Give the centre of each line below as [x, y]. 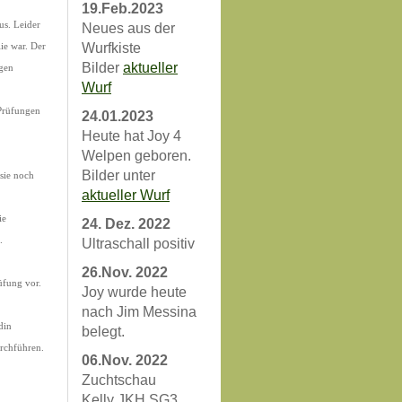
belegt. [103, 332]
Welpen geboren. [136, 156]
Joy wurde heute [134, 292]
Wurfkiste [111, 48]
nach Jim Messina [139, 312]
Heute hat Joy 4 [131, 136]
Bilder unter [118, 175]
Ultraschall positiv [138, 244]
